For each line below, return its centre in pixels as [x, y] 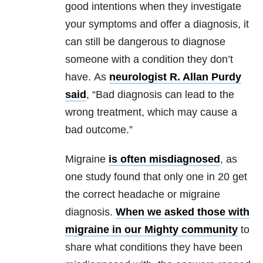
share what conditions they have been [154, 247]
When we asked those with [183, 212]
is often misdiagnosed [164, 159]
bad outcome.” [99, 130]
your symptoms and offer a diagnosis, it [157, 24]
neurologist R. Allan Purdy [175, 77]
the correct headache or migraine [143, 195]
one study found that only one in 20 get [156, 177]
